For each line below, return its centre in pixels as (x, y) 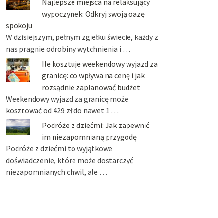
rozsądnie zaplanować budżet (91, 87)
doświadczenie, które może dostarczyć (69, 160)
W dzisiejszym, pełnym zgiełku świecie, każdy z (82, 37)
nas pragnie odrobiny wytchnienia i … (68, 49)
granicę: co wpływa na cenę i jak (93, 75)
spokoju (19, 26)
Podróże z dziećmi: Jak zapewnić (95, 125)
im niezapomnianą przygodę (89, 137)
